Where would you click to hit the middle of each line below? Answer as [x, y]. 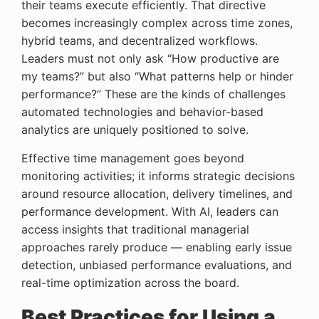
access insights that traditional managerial [135, 230]
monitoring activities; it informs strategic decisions [158, 176]
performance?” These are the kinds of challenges [153, 94]
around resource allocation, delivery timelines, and [157, 194]
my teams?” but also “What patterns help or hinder [157, 77]
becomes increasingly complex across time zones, [157, 23]
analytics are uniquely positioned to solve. [135, 130]
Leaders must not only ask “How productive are [150, 59]
